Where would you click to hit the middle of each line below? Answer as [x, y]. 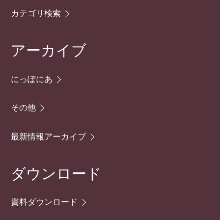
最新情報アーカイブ [49, 136]
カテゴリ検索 [36, 13]
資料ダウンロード [44, 202]
